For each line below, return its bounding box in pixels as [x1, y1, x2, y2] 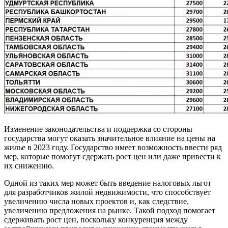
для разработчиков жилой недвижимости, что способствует [4, 187, 211, 196]
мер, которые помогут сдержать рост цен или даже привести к [4, 152, 221, 161]
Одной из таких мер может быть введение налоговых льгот [4, 178, 211, 187]
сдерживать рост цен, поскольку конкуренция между [4, 215, 188, 224]
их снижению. [4, 161, 54, 170]
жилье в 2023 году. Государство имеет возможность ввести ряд [4, 142, 222, 152]
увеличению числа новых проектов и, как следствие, [4, 196, 189, 206]
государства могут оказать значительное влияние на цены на [4, 133, 215, 142]
